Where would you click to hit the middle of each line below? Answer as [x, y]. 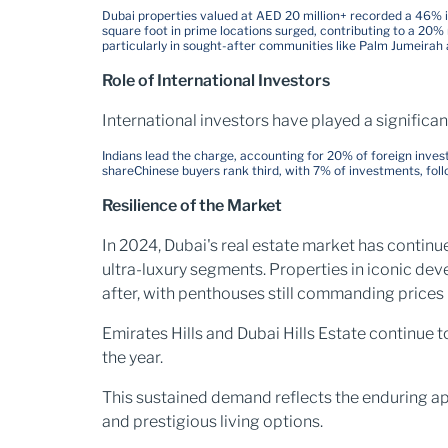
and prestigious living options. [212, 421]
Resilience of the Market [192, 205]
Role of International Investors [216, 80]
